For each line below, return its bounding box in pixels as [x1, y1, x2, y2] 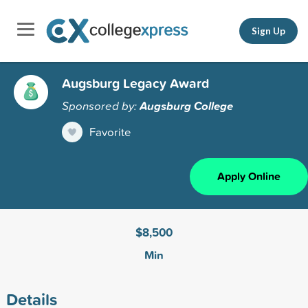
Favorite [89, 123, 131, 140]
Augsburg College [140, 97, 233, 114]
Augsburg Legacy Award [62, 73, 209, 93]
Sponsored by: [62, 97, 140, 113]
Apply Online [217, 168, 280, 184]
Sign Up [252, 25, 285, 36]
